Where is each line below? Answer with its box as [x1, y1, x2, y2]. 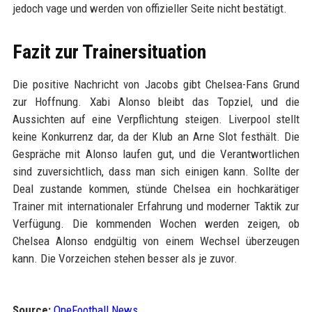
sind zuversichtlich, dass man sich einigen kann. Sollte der [12, 164, 300, 178]
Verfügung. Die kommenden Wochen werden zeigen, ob [12, 217, 300, 231]
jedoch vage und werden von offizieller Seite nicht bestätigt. [12, 1, 287, 15]
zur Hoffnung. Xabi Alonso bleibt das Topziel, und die [12, 95, 300, 109]
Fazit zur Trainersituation [12, 40, 206, 63]
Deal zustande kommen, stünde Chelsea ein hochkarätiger [12, 182, 300, 196]
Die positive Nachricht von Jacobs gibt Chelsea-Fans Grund [12, 77, 300, 91]
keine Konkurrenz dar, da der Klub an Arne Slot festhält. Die [12, 130, 300, 143]
